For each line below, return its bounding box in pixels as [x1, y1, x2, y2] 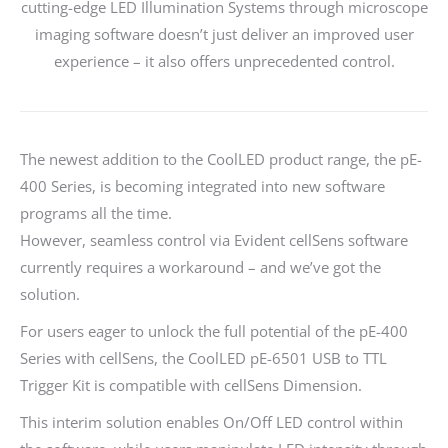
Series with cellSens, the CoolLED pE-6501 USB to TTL [20, 347, 387, 368]
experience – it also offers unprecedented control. [53, 50, 395, 71]
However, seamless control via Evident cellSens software [20, 229, 408, 250]
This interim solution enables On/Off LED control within [20, 411, 403, 432]
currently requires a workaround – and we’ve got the [20, 256, 381, 277]
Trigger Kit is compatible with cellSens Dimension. [20, 374, 362, 395]
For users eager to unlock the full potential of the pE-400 [20, 320, 408, 341]
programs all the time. [20, 202, 172, 223]
